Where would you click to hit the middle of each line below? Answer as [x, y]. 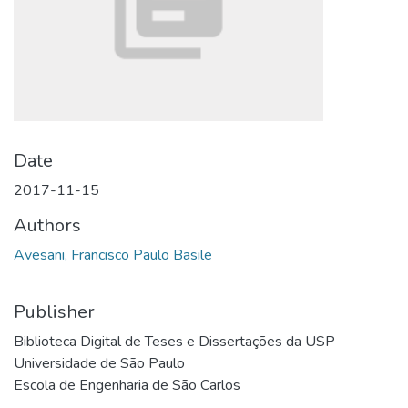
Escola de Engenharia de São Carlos [127, 385]
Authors [47, 225]
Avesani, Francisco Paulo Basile [113, 255]
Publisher [54, 312]
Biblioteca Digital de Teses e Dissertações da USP [174, 342]
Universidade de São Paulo [99, 363]
